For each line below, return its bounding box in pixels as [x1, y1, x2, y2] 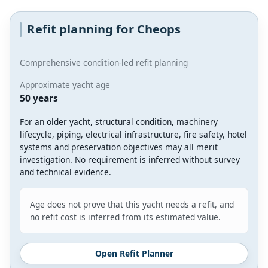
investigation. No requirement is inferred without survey [20, 154, 240, 166]
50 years [20, 92, 58, 105]
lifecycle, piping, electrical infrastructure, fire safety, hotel [20, 129, 247, 141]
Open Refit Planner [95, 248, 173, 260]
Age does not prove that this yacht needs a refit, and [30, 199, 234, 211]
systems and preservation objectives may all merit [20, 141, 218, 153]
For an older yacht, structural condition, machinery [20, 116, 218, 128]
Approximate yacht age [20, 79, 110, 91]
